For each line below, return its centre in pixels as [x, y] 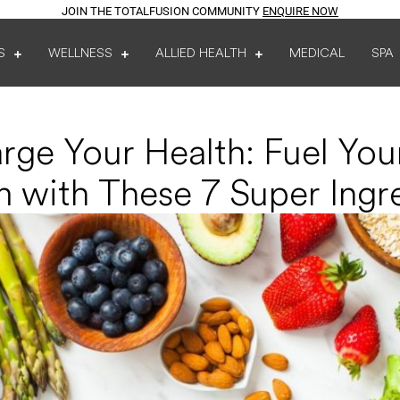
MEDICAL [317, 53]
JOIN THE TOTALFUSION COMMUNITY [162, 11]
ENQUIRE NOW [300, 11]
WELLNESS [80, 53]
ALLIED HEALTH [200, 53]
